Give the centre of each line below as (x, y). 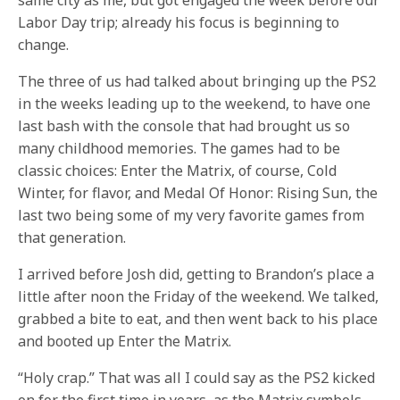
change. (43, 45)
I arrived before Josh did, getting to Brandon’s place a (196, 274)
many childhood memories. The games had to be (179, 148)
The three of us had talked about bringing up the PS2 (197, 81)
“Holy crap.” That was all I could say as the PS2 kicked (197, 378)
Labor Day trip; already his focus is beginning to (179, 22)
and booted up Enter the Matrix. (125, 341)
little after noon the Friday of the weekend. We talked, (199, 296)
